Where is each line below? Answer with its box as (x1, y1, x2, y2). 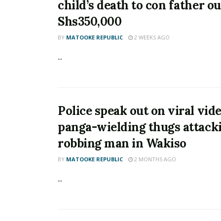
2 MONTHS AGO (133, 155, 176, 163)
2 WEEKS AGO (133, 34, 170, 41)
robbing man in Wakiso (58, 136, 186, 151)
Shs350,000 (58, 14, 122, 30)
